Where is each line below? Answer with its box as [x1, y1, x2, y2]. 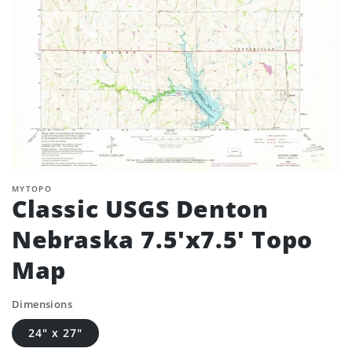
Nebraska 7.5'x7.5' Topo [12, 223, 313, 255]
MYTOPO [12, 183, 52, 194]
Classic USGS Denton [12, 192, 269, 225]
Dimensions [12, 297, 72, 311]
